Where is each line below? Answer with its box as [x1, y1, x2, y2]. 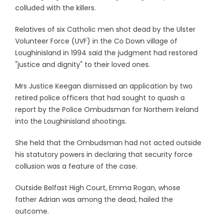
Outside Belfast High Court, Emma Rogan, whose [15, 183, 181, 193]
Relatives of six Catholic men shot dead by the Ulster [15, 24, 196, 34]
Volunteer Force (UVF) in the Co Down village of [15, 36, 178, 46]
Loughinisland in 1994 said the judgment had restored [15, 48, 198, 58]
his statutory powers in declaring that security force [15, 150, 193, 159]
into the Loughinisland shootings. [15, 116, 127, 126]
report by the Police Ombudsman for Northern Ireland [15, 105, 199, 114]
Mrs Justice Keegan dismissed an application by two [15, 81, 193, 91]
